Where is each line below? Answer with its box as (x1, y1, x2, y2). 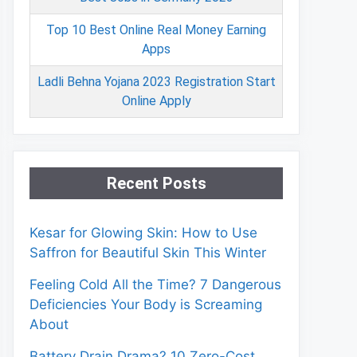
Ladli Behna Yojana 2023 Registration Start (37, 74, 276, 89)
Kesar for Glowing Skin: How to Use (29, 225, 257, 241)
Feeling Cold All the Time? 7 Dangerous (29, 277, 281, 292)
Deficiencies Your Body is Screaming (29, 296, 262, 312)
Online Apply (121, 93, 191, 108)
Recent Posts (106, 174, 206, 193)
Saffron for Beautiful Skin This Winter (29, 245, 266, 261)
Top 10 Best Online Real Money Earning (46, 22, 266, 37)
